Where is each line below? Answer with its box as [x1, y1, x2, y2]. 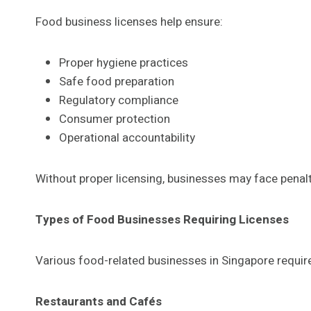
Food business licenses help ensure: [35, 12, 223, 31]
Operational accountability [59, 128, 195, 146]
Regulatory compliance [59, 91, 178, 109]
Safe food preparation [59, 72, 174, 90]
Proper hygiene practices [59, 53, 188, 72]
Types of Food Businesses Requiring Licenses [35, 210, 289, 228]
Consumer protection [59, 110, 170, 128]
